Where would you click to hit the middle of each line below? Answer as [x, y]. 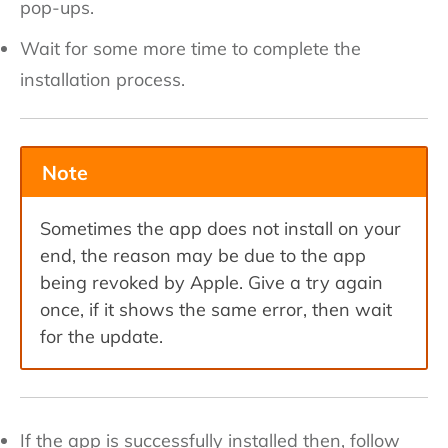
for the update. [101, 336]
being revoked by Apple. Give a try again [211, 282]
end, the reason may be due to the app [203, 255]
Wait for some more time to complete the [190, 48]
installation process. [102, 79]
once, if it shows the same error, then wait [216, 309]
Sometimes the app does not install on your [220, 228]
